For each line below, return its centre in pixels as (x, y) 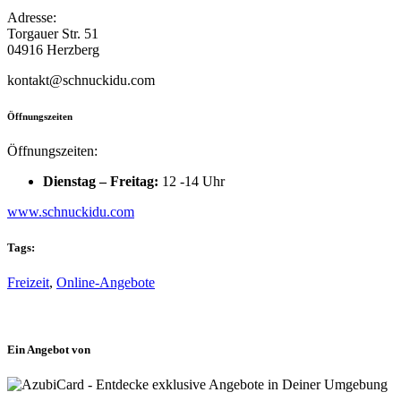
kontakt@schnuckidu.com (81, 80)
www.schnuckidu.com (71, 212)
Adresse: (32, 17)
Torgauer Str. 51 (53, 33)
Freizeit (28, 282)
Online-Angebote (106, 282)
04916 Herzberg (53, 49)
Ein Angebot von (49, 349)
